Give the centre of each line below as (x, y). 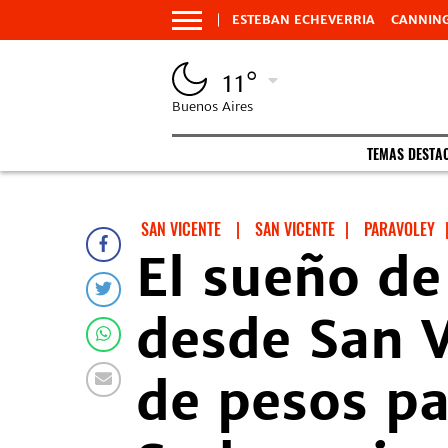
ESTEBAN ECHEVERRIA (303, 19)
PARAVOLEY (399, 229)
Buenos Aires (212, 106)
